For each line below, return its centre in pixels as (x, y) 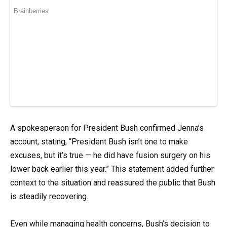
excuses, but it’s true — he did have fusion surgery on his (110, 155)
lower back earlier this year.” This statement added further (112, 169)
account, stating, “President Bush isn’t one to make (99, 141)
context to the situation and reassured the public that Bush (113, 182)
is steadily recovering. (49, 196)
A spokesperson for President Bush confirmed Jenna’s (107, 128)
